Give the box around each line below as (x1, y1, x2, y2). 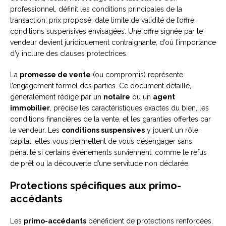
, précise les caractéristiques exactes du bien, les (50, 104, 209, 112)
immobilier (10, 104, 50, 112)
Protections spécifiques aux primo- (10, 180, 181, 192)
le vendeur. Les (10, 126, 62, 135)
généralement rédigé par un (10, 93, 103, 101)
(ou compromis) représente (91, 71, 183, 79)
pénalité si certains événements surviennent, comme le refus (10, 148, 207, 157)
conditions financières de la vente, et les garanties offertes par (10, 115, 211, 124)
